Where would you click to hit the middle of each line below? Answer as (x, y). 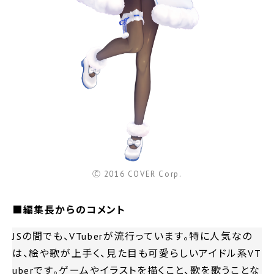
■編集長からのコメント (69, 210)
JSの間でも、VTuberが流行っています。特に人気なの (132, 236)
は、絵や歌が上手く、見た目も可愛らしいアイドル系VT (137, 253)
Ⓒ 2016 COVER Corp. (137, 174)
